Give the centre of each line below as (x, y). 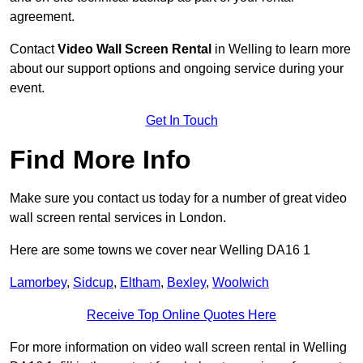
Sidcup (93, 283)
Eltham (140, 283)
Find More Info (100, 160)
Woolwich (241, 283)
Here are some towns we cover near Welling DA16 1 (160, 250)
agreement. (42, 17)
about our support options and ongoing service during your (177, 69)
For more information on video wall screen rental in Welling (178, 348)
